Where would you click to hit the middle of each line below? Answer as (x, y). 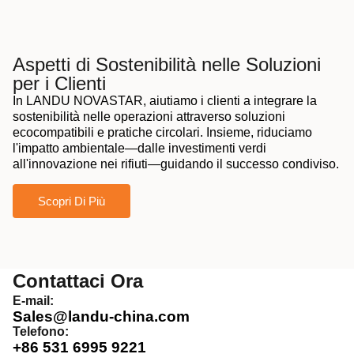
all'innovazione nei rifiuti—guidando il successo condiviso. (176, 164)
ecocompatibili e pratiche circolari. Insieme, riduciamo (162, 133)
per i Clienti (59, 84)
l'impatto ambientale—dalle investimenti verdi (139, 149)
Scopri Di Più (72, 201)
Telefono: (41, 331)
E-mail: (33, 300)
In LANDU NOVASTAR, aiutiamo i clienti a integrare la (165, 101)
